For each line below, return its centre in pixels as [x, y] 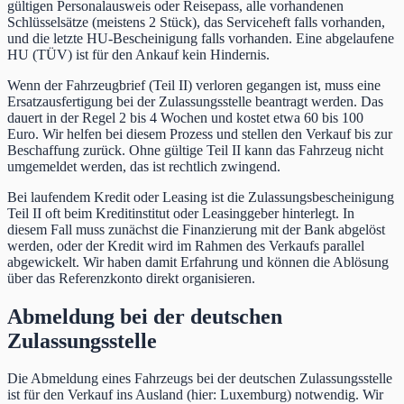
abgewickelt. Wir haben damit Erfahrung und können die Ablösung [198, 262]
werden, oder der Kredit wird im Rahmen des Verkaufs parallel [186, 245]
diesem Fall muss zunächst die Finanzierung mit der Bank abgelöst [196, 229]
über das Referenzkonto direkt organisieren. [131, 278]
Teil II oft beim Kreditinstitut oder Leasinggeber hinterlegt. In [181, 213]
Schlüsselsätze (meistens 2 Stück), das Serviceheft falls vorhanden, [196, 22]
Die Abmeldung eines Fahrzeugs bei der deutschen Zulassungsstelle [200, 379]
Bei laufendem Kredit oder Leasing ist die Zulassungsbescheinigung [201, 197]
